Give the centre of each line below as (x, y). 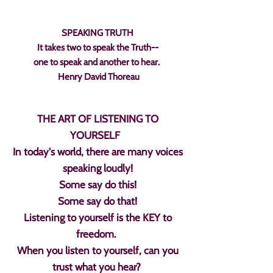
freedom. (97, 234)
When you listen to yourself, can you (97, 250)
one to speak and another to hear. (97, 62)
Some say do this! (97, 185)
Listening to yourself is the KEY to (97, 218)
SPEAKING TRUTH (97, 33)
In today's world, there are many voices (97, 152)
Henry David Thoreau (97, 77)
